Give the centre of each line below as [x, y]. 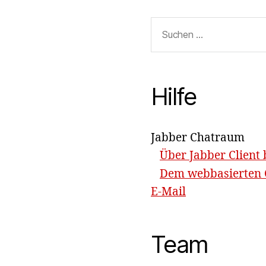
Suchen [164, 24]
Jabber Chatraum [198, 137]
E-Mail [168, 192]
